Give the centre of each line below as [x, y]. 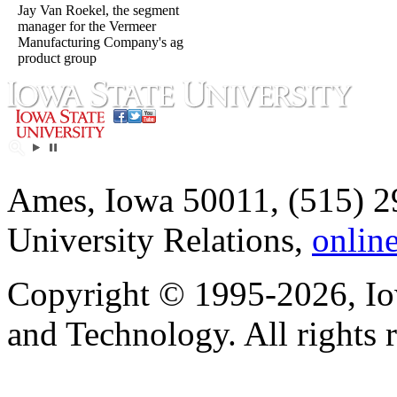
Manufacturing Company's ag [101, 42]
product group [57, 58]
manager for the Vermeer [87, 26]
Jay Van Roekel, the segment [98, 10]
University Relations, [160, 240]
